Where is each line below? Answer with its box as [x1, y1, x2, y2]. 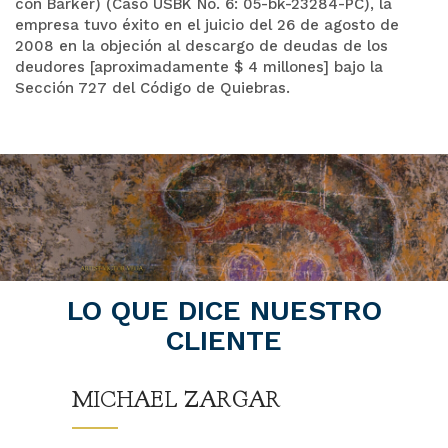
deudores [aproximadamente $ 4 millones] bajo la [15, 57, 383, 76]
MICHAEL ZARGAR [72, 385, 282, 414]
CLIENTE [166, 323, 282, 357]
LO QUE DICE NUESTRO [66, 293, 382, 327]
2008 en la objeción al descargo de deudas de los [15, 36, 388, 55]
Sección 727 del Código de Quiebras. [15, 78, 290, 97]
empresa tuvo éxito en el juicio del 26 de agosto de [15, 15, 399, 34]
